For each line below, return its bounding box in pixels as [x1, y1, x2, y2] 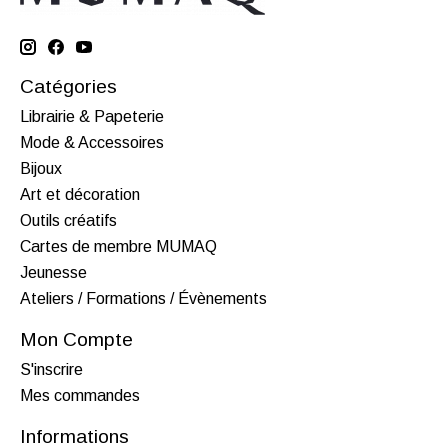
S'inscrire [20, 360, 83, 378]
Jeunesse [20, 263, 87, 281]
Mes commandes [20, 386, 140, 404]
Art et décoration [20, 185, 140, 203]
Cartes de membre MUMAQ [20, 237, 217, 255]
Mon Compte [20, 328, 133, 350]
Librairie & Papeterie [20, 107, 164, 125]
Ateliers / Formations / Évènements [20, 289, 267, 307]
